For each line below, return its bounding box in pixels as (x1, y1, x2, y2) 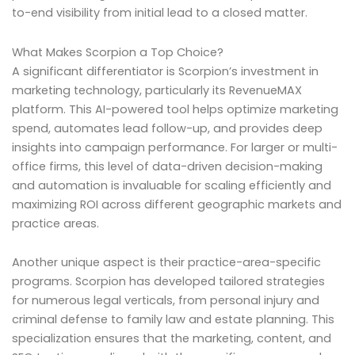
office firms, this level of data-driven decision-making (12, 158, 323, 174)
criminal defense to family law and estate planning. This (12, 311, 334, 328)
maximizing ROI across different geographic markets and (12, 196, 342, 212)
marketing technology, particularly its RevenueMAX (12, 82, 302, 98)
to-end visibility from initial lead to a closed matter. (12, 5, 307, 21)
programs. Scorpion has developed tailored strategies (12, 273, 325, 290)
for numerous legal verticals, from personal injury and (12, 292, 319, 309)
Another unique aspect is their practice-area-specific (12, 254, 321, 271)
